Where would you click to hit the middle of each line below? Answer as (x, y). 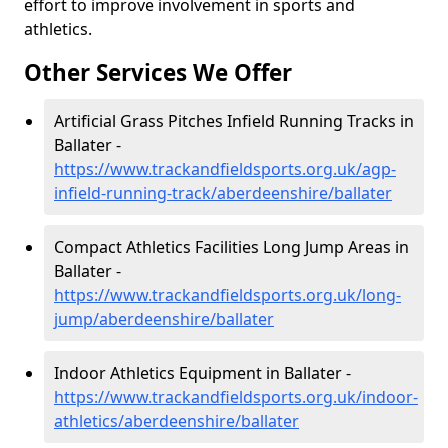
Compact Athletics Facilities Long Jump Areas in (231, 247)
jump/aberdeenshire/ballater (164, 319)
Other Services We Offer (158, 72)
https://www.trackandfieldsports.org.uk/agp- (225, 169)
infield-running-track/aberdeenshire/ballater (223, 193)
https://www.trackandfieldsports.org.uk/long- (227, 295)
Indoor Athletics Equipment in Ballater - (202, 373)
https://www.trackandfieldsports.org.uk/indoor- (236, 397)
